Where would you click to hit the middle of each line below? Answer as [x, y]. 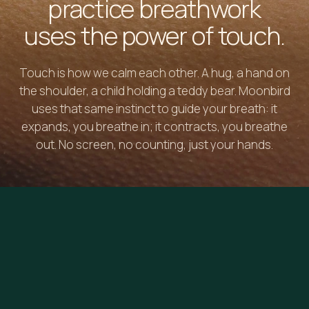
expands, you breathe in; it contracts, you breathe [154, 126]
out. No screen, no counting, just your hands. [154, 144]
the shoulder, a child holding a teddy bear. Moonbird [154, 90]
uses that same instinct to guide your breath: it [154, 108]
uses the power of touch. [154, 35]
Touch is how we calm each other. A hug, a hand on [154, 72]
